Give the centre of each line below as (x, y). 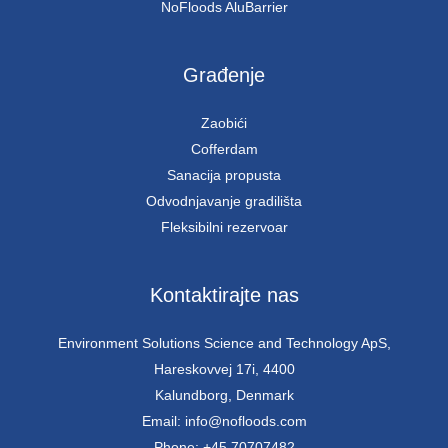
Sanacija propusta (224, 174)
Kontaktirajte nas (224, 294)
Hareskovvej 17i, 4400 (224, 368)
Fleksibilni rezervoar (224, 226)
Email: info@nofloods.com (224, 420)
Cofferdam (224, 148)
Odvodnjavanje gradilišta (224, 200)
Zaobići (224, 122)
